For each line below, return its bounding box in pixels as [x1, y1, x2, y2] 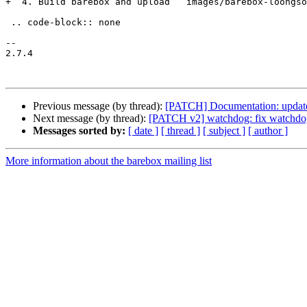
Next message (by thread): [33, 112, 149, 125]
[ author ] [248, 125, 288, 137]
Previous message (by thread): [33, 100, 165, 112]
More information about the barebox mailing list [5, 155, 212, 167]
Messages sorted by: [33, 125, 125, 137]
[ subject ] [203, 125, 245, 137]
